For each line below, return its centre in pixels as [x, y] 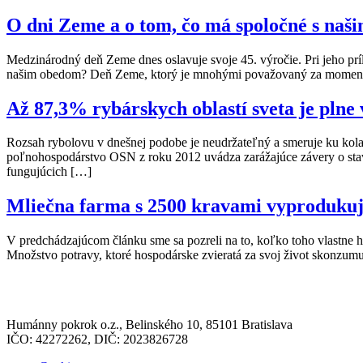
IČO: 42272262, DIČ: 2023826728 [97, 340]
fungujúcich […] [49, 172]
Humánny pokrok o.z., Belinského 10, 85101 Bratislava [149, 325]
